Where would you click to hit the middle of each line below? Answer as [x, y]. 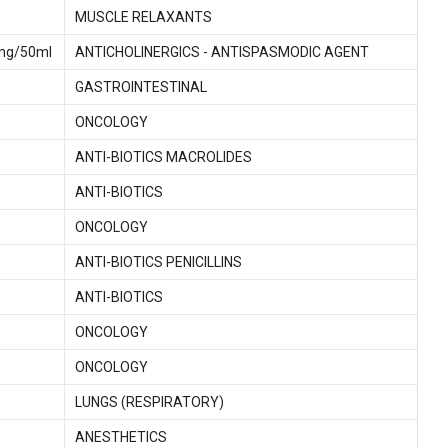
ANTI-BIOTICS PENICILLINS [158, 262]
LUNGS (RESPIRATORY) [149, 402]
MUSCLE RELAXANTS [143, 17]
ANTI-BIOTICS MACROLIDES [163, 157]
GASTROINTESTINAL [140, 87]
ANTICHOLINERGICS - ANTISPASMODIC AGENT [221, 52]
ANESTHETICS [120, 437]
